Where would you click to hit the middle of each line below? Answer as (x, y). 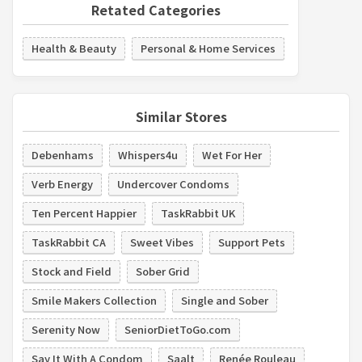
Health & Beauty (74, 48)
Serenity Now (66, 329)
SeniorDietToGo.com (178, 329)
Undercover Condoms (173, 183)
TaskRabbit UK (198, 213)
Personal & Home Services (208, 48)
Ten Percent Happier (84, 213)
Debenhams (63, 154)
